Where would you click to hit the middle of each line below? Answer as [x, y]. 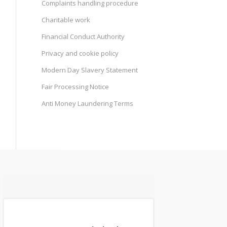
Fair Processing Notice [75, 87]
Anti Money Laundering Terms [88, 104]
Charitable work [66, 20]
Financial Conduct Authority [83, 37]
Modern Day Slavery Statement [90, 70]
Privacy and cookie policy [80, 53]
